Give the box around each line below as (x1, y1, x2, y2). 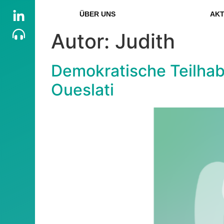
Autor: (51, 29, 115, 53)
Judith (115, 29, 175, 53)
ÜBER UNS (79, 10, 115, 18)
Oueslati (51, 80, 114, 99)
